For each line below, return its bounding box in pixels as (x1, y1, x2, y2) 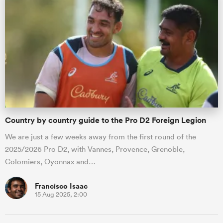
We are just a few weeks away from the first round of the (5, 131, 196, 141)
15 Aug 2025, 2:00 (35, 190, 87, 199)
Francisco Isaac (35, 180, 88, 191)
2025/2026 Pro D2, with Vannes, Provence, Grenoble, (5, 144, 185, 154)
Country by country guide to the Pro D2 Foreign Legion (5, 114, 206, 125)
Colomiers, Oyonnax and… (5, 156, 96, 166)
